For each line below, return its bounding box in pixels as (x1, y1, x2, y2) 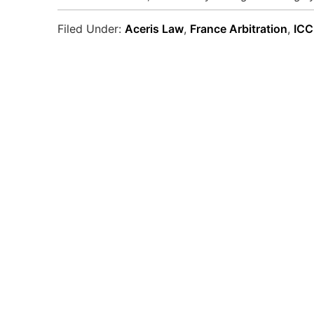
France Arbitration (190, 22, 287, 36)
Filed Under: (57, 22, 125, 36)
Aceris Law (125, 22, 184, 36)
